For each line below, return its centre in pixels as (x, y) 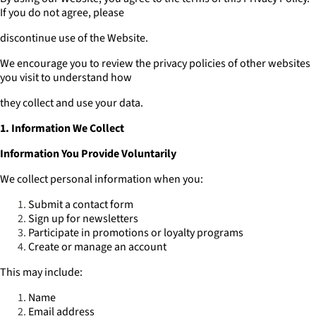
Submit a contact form (81, 205)
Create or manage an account (97, 247)
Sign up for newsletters (83, 219)
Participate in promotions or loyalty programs (136, 233)
